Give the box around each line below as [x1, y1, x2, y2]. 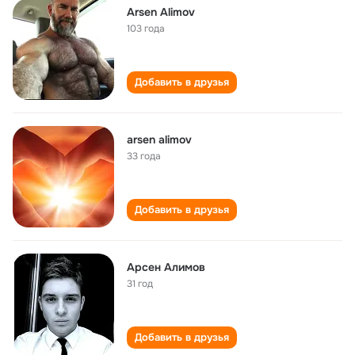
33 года [127, 150, 161, 162]
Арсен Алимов [127, 260, 205, 274]
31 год [127, 277, 153, 290]
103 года [127, 22, 165, 35]
